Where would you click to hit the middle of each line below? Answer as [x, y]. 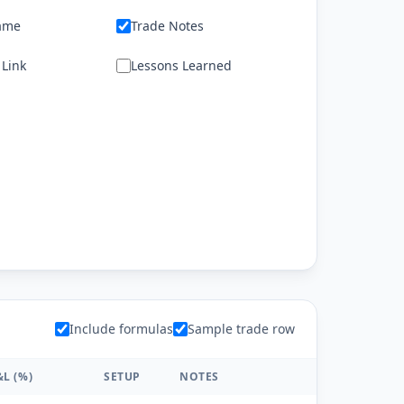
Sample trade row [241, 329]
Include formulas [121, 329]
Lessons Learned [181, 65]
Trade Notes [167, 26]
